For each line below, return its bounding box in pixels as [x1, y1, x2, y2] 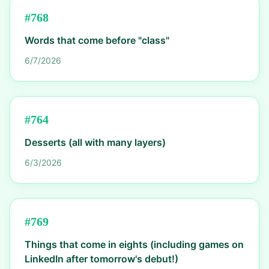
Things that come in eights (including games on [25, 238, 244, 250]
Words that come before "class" [25, 34, 169, 46]
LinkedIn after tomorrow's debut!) [25, 253, 178, 265]
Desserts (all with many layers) [25, 136, 166, 148]
